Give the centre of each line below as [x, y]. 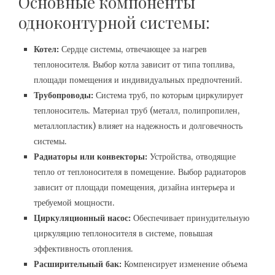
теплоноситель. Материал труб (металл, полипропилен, [137, 110]
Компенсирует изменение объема [184, 264]
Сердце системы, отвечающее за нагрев [133, 49]
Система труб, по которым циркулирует [168, 95]
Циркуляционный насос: [82, 218]
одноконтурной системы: [114, 22]
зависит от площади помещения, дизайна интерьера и [134, 187]
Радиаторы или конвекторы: [91, 156]
